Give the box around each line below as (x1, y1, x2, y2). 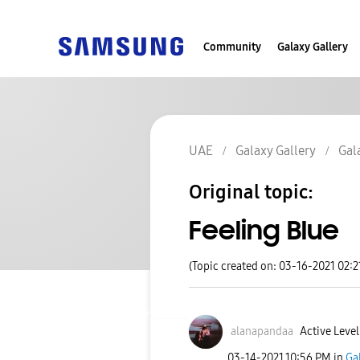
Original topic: (189, 181, 313, 204)
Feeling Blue (189, 214, 339, 248)
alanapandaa (231, 325, 293, 339)
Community (203, 39, 261, 54)
